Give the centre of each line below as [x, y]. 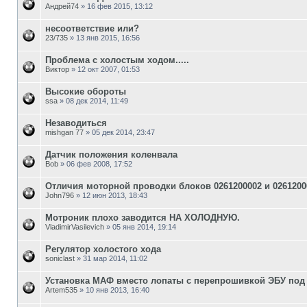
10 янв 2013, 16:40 [118, 290]
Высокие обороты [86, 91]
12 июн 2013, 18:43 [115, 195]
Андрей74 [62, 6]
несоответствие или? [92, 28]
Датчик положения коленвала [111, 154]
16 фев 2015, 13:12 [120, 6]
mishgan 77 [64, 132]
